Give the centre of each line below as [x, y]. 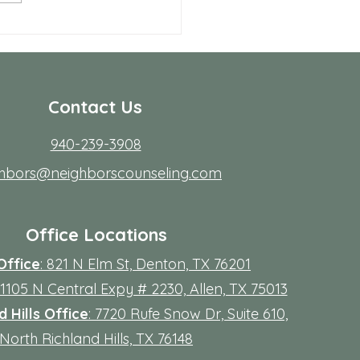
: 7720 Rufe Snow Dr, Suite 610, [188, 314]
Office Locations [97, 235]
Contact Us [95, 107]
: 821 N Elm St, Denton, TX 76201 [146, 264]
